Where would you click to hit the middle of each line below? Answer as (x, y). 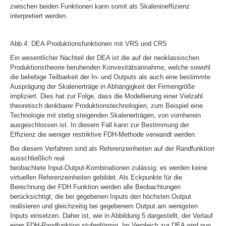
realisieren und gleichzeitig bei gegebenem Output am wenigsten (104, 206)
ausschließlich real (37, 158)
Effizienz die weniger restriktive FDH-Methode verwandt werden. (103, 134)
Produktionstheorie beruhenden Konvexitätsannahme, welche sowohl (110, 67)
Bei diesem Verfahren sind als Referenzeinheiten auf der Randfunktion (112, 148)
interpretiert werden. (39, 16)
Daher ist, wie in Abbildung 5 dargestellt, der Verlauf (137, 215)
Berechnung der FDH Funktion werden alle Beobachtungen (95, 187)
